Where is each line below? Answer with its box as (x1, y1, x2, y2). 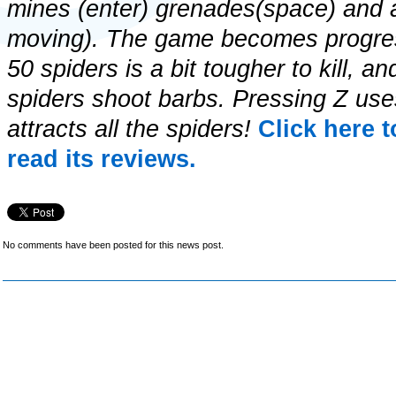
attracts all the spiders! (7, 116, 258, 142)
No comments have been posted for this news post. (3, 240, 224, 250)
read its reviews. (7, 146, 196, 172)
